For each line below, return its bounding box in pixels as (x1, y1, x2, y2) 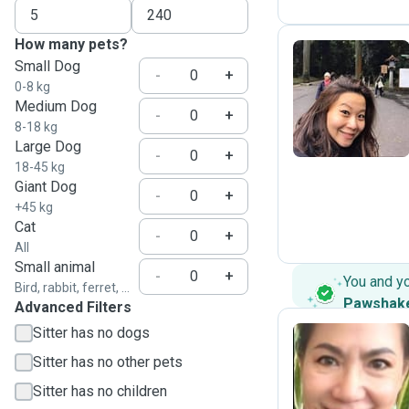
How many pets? (15, 36, 128, 53)
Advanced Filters (15, 299, 131, 316)
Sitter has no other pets (33, 353, 183, 371)
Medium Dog (15, 98, 97, 115)
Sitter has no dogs (33, 324, 150, 341)
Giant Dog (15, 178, 77, 195)
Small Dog (15, 58, 80, 75)
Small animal (15, 258, 95, 276)
